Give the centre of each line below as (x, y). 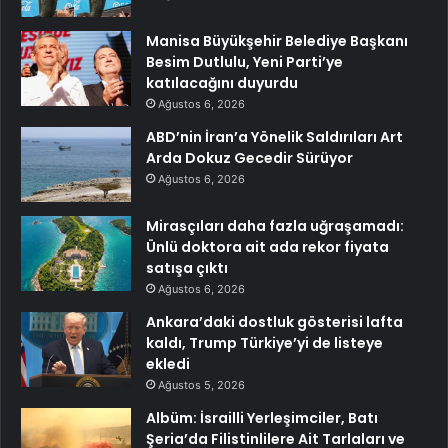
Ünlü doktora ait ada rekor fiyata (267, 247)
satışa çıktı (187, 268)
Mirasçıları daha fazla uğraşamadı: (275, 226)
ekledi (168, 364)
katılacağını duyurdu (222, 83)
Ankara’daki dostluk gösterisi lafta (274, 322)
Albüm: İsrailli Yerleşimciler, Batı (262, 418)
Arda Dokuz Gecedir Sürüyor (249, 158)
